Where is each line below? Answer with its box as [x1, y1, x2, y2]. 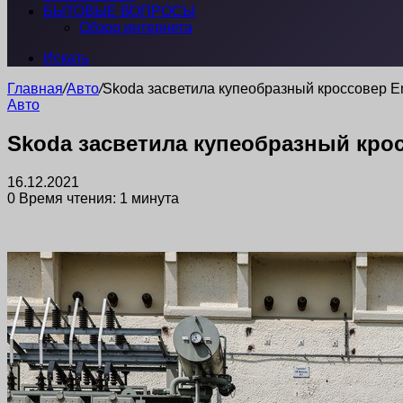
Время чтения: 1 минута [15, 190, 179, 206]
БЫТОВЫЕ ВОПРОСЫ [43, 4, 195, 19]
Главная [7, 81, 63, 96]
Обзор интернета [79, 20, 193, 35]
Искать [43, 50, 89, 66]
